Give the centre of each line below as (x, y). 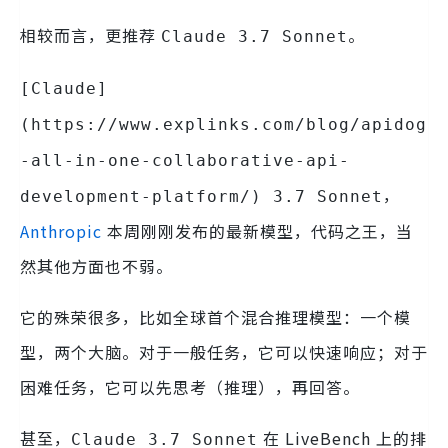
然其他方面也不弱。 (96, 266)
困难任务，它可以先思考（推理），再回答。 (190, 387)
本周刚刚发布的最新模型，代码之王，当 (257, 231)
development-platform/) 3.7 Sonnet (201, 196)
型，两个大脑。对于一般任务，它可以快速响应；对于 (224, 352)
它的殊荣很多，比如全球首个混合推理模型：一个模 (215, 317)
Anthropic (61, 231)
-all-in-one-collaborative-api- (185, 160)
